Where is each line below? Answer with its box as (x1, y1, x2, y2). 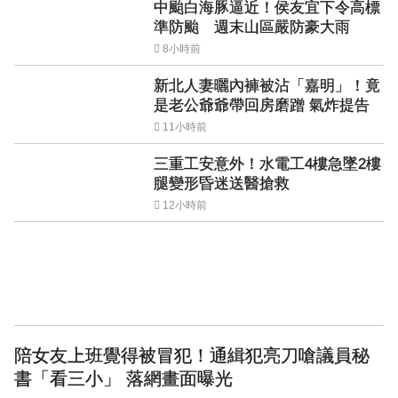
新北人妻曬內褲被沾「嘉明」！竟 (154, 77, 380, 94)
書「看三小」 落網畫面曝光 (14, 369, 233, 388)
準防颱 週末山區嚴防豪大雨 (154, 19, 350, 36)
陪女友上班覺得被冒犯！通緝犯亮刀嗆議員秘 (14, 346, 370, 365)
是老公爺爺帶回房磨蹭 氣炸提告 (154, 97, 370, 114)
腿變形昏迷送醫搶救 (154, 175, 290, 192)
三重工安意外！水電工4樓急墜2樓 (154, 155, 381, 172)
